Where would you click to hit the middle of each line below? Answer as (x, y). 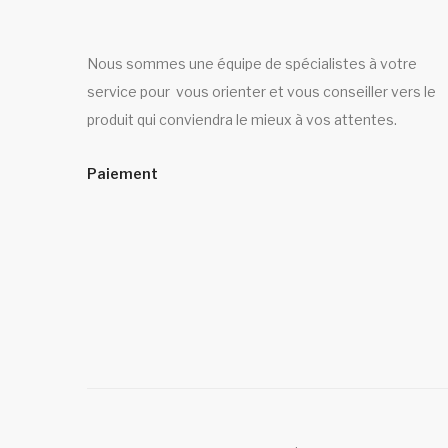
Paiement (122, 174)
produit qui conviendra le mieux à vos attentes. (242, 120)
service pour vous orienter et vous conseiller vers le (261, 92)
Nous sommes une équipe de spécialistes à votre (252, 64)
